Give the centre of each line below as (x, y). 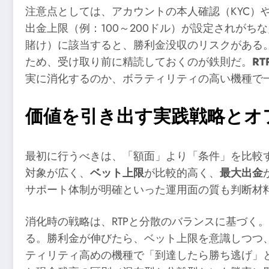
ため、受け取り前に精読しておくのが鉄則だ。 (139, 62)
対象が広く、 (58, 173)
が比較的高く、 (182, 173)
